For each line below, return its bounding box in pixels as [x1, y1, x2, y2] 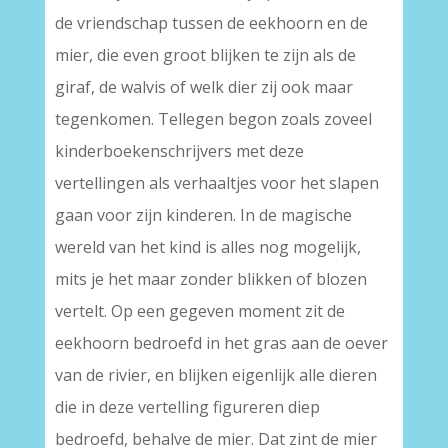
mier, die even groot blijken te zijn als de [54, 44, 356, 66]
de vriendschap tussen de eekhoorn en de [54, 12, 368, 34]
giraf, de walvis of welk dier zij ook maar [54, 76, 353, 98]
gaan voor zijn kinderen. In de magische [54, 204, 352, 226]
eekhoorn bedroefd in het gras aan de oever [54, 332, 388, 354]
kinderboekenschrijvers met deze [54, 140, 304, 162]
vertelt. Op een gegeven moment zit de [54, 300, 345, 322]
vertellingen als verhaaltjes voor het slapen [54, 172, 379, 194]
